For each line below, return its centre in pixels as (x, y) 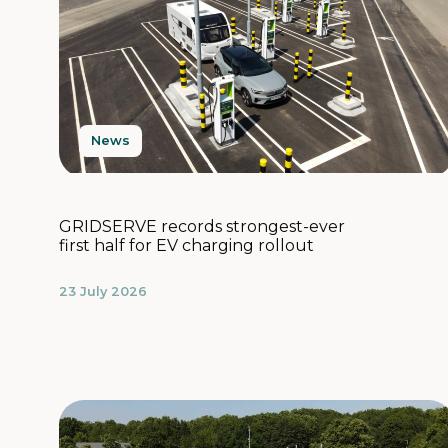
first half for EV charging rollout (188, 246)
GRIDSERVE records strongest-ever (202, 227)
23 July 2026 (103, 292)
